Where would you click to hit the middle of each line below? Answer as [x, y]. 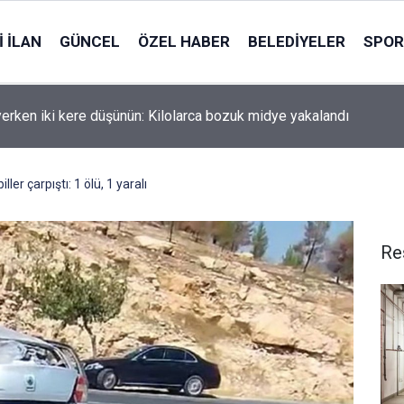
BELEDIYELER [296, 41]
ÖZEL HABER [184, 41]
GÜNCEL [89, 41]
